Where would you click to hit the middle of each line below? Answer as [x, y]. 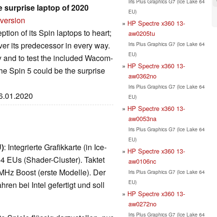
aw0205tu [141, 33]
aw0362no [142, 76]
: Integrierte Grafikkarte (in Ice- [55, 147]
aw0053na [142, 118]
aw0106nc [142, 161]
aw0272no [142, 203]
